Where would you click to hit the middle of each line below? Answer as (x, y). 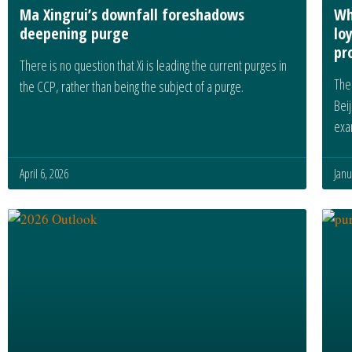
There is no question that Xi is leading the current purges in (153, 65)
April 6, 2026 (44, 173)
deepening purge (74, 33)
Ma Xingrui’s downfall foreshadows (132, 14)
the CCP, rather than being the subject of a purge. (132, 86)
